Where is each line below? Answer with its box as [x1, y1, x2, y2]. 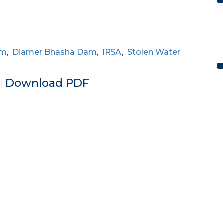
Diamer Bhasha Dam [12, 47, 97, 57]
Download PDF [5, 76, 89, 90]
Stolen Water [127, 47, 180, 57]
